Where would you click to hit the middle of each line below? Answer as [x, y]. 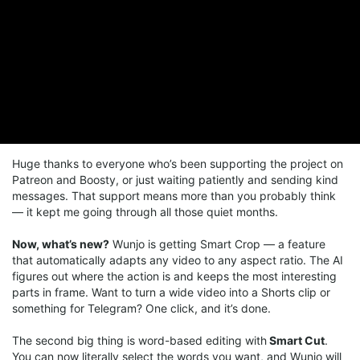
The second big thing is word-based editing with [139, 340]
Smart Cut [296, 340]
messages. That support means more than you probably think [174, 196]
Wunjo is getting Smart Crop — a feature [217, 244]
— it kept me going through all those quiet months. [145, 212]
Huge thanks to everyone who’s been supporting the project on [178, 164]
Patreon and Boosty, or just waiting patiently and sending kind [175, 180]
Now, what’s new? [61, 244]
